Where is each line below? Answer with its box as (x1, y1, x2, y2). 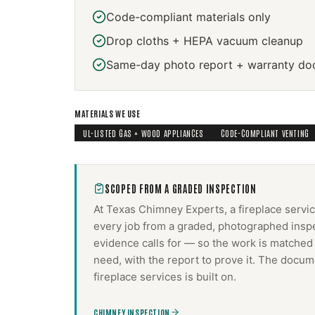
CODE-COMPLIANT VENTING (220, 127, 309, 139)
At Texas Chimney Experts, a (94, 202, 238, 216)
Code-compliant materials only (106, 10, 271, 24)
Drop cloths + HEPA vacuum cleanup (106, 34, 303, 48)
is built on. (182, 270, 236, 283)
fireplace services (94, 270, 182, 283)
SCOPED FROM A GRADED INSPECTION (105, 182, 257, 195)
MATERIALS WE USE (75, 108, 141, 119)
